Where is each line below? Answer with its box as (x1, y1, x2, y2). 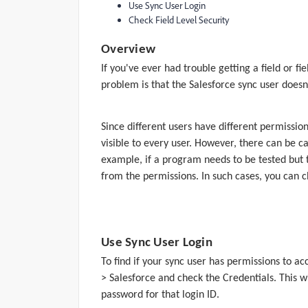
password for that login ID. (101, 289, 219, 300)
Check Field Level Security (129, 14, 229, 26)
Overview (101, 43, 155, 56)
